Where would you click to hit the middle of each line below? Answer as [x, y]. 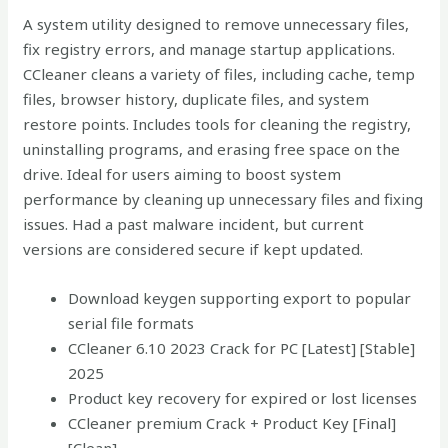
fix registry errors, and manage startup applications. [209, 49]
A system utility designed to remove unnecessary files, [216, 24]
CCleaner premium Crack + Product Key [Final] [232, 423]
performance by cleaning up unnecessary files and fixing [223, 199]
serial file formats [131, 323]
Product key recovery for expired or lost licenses [243, 398]
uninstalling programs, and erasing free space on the [212, 149]
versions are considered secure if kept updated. [193, 249]
